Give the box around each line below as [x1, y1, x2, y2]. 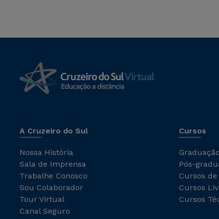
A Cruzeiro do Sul [20, 126, 88, 135]
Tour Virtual [20, 195, 65, 204]
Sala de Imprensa [20, 159, 86, 169]
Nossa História [20, 148, 73, 157]
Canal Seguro [20, 206, 70, 216]
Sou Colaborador [20, 183, 83, 192]
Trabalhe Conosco [20, 171, 88, 180]
